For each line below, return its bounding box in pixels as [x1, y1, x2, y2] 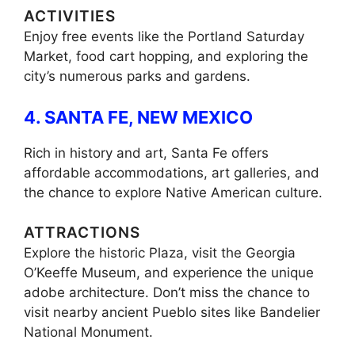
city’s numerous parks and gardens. [24, 68, 250, 85]
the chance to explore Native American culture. [24, 184, 323, 200]
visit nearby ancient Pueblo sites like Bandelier [24, 304, 320, 321]
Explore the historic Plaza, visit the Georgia [24, 245, 296, 261]
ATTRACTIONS [24, 223, 140, 242]
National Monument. [24, 324, 153, 341]
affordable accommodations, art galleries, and [24, 164, 319, 181]
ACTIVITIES [24, 7, 116, 26]
